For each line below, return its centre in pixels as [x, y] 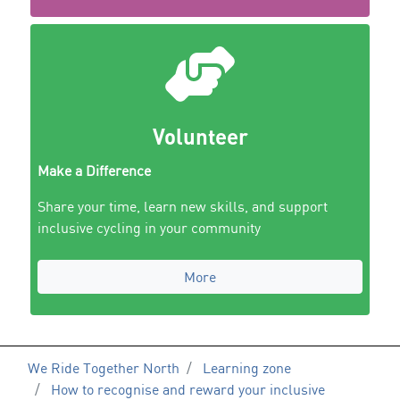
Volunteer [200, 137]
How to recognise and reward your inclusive [188, 389]
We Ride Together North [104, 367]
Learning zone [247, 367]
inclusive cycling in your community [149, 228]
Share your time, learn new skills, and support [182, 207]
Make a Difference [94, 171]
